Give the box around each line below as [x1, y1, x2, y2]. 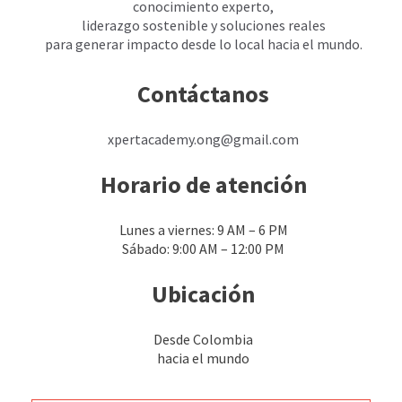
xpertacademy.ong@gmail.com [108, 130, 299, 149]
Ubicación [152, 279, 255, 310]
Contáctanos [137, 79, 269, 109]
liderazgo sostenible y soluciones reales [81, 16, 326, 35]
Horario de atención [100, 170, 307, 200]
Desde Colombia [153, 330, 253, 349]
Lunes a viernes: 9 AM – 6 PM [118, 221, 288, 240]
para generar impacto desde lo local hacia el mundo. [44, 35, 363, 54]
